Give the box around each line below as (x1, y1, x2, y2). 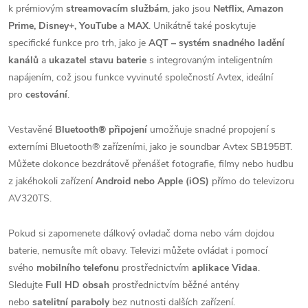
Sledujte (8, 278, 43, 291)
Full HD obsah (45, 278, 109, 291)
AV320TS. (8, 192, 52, 205)
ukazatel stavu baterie (49, 54, 146, 67)
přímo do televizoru (212, 175, 294, 188)
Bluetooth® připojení (55, 123, 147, 136)
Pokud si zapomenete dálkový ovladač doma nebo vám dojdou (8, 227, 274, 240)
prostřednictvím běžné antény (112, 278, 239, 291)
